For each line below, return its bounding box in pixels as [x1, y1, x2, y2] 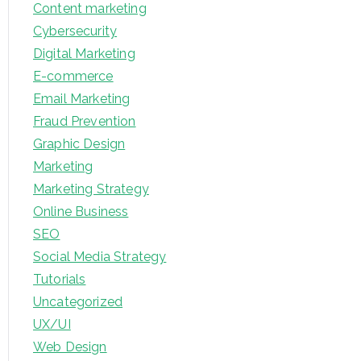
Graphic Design [33, 136, 126, 152]
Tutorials [33, 272, 86, 288]
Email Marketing [33, 91, 131, 107]
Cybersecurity [33, 23, 118, 39]
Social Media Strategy [33, 249, 167, 265]
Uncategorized [33, 294, 123, 310]
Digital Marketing [33, 46, 135, 62]
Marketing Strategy [33, 181, 149, 197]
